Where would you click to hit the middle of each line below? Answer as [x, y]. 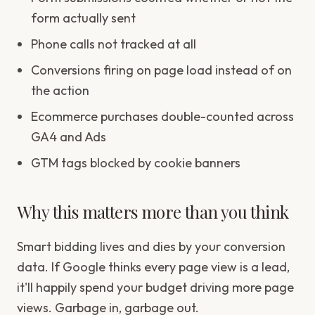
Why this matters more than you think [153, 212]
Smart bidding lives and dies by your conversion [151, 246]
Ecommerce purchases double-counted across [162, 116]
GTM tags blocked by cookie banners [136, 163]
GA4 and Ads [69, 137]
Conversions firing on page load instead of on [161, 70]
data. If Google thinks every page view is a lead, [153, 267]
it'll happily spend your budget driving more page [155, 287]
